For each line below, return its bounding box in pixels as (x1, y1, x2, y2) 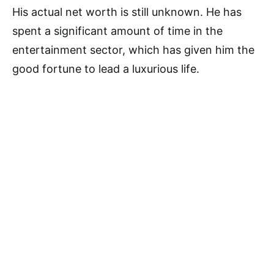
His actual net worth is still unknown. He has (12, 6, 242, 18)
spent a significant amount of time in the (12, 24, 223, 37)
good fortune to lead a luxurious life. (12, 62, 199, 75)
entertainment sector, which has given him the (12, 43, 254, 56)
